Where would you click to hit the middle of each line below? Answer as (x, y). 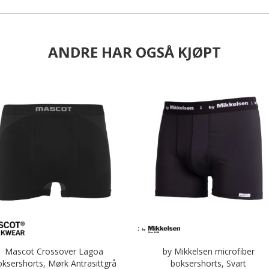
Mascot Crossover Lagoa (54, 251)
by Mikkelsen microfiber (208, 251)
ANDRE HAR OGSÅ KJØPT (134, 52)
